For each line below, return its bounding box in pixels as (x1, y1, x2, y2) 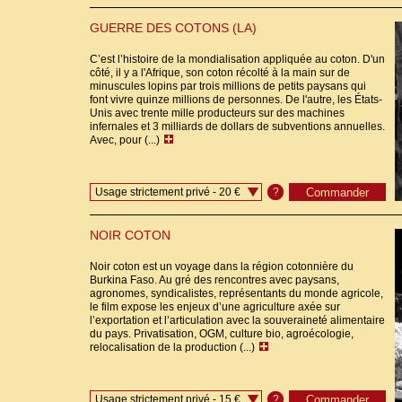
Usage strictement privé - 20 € (95, 186, 240, 198)
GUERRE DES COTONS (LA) (90, 21, 257, 35)
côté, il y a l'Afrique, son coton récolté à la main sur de (90, 66, 350, 79)
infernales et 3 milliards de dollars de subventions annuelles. (90, 120, 385, 133)
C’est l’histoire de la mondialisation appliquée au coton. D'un (90, 53, 385, 66)
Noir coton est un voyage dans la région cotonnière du (90, 260, 354, 273)
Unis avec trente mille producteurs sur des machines (90, 107, 345, 119)
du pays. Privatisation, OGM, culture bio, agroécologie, (90, 328, 354, 340)
